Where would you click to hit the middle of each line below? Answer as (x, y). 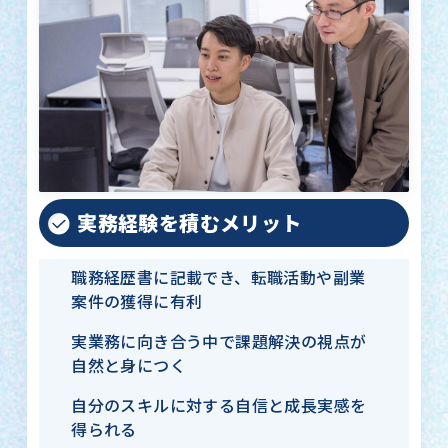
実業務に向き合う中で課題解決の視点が (219, 342)
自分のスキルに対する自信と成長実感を (219, 406)
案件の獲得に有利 (137, 302)
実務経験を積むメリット (189, 223)
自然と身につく (129, 366)
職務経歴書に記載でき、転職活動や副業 (218, 278)
